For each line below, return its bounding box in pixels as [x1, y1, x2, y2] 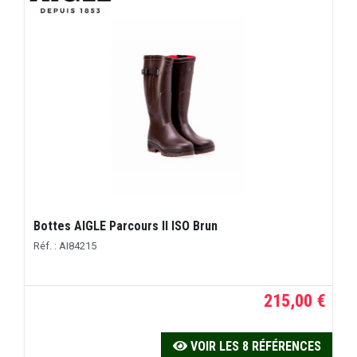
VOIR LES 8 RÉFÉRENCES [186, 339, 321, 355]
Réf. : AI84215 [33, 239, 97, 252]
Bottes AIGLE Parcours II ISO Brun [33, 218, 218, 234]
